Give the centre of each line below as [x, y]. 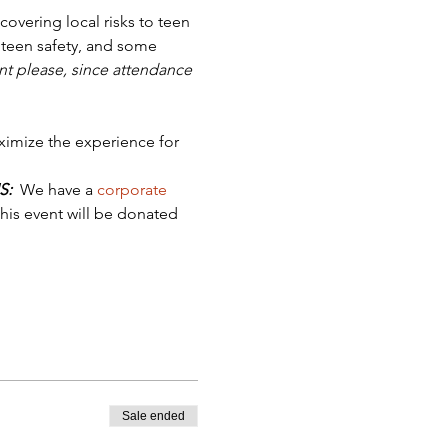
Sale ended [153, 416]
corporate [133, 189]
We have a [54, 189]
